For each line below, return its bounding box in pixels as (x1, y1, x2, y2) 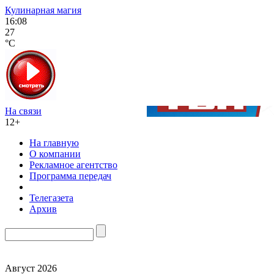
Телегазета (29, 193, 73, 203)
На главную (29, 138, 79, 148)
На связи (5, 106, 42, 116)
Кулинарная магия (5, 5, 81, 15)
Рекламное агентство (29, 160, 117, 170)
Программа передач (29, 171, 111, 181)
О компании (29, 149, 81, 159)
